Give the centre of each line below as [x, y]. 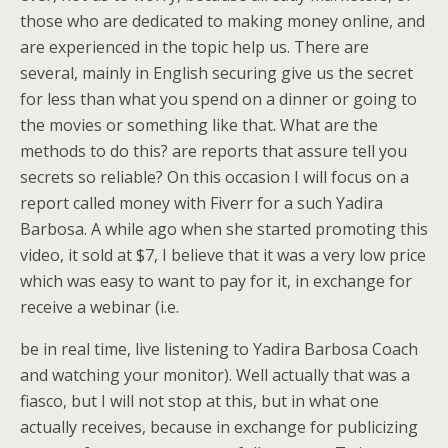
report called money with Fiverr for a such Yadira [201, 203]
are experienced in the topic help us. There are [194, 47]
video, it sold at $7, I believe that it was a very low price [223, 255]
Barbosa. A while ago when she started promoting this [224, 229]
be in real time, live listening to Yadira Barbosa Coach [219, 349]
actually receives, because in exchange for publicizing [219, 427]
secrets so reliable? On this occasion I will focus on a [214, 177]
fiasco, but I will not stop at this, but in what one [199, 401]
